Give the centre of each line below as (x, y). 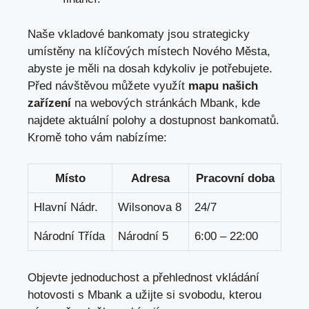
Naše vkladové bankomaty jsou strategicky (139, 34)
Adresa (150, 179)
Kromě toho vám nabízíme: (97, 137)
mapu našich (223, 86)
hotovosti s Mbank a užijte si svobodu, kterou (144, 295)
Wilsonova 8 (150, 208)
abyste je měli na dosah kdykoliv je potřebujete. (150, 68)
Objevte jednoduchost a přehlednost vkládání (143, 277)
